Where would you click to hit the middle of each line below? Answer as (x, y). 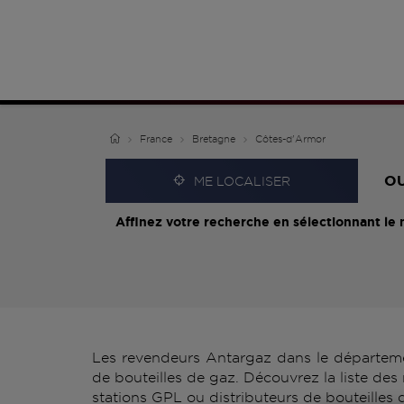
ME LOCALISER (243, 181)
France (156, 139)
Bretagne (214, 139)
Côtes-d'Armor (290, 139)
